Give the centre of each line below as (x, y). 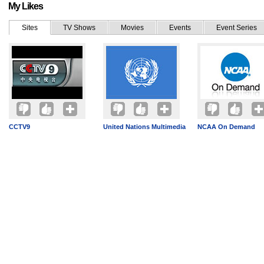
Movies (132, 28)
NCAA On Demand (226, 127)
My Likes (26, 6)
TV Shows (79, 28)
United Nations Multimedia (144, 127)
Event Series (237, 28)
